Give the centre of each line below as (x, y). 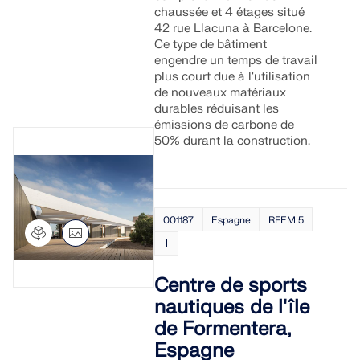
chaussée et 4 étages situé (230, 12)
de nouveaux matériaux (221, 93)
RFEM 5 (286, 220)
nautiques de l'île (232, 307)
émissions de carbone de (225, 125)
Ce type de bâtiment (211, 45)
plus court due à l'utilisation (233, 77)
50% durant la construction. (233, 141)
